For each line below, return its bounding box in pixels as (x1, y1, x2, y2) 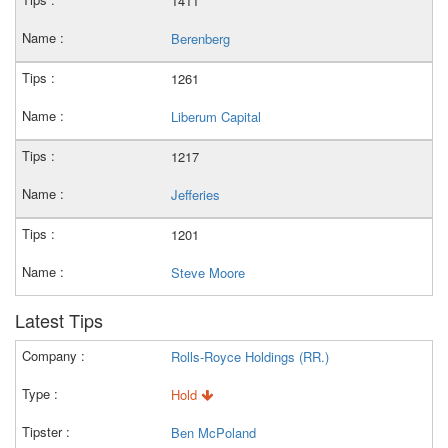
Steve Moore (171, 263, 245, 282)
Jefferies (171, 185, 220, 204)
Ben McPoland (171, 423, 256, 442)
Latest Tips (15, 307, 103, 333)
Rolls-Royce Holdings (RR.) (171, 347, 329, 366)
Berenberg (171, 29, 230, 48)
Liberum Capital (171, 107, 261, 126)
